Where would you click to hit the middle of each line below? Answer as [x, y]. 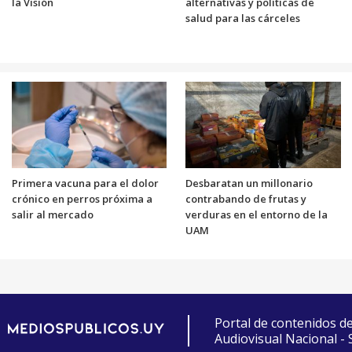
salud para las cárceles [243, 18]
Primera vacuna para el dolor [85, 183]
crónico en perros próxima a [82, 198]
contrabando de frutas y [246, 198]
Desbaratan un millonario [249, 183]
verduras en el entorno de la [257, 214]
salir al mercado [52, 214]
